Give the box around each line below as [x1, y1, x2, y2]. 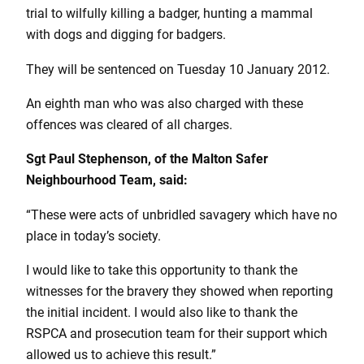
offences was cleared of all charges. [26, 116, 232, 132]
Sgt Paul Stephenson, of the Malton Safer [26, 151, 268, 167]
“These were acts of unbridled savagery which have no [26, 206, 337, 223]
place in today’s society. [26, 227, 161, 244]
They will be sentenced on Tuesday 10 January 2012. [26, 61, 330, 77]
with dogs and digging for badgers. [26, 27, 226, 43]
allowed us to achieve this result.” [26, 346, 216, 362]
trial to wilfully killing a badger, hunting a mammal [26, 6, 313, 22]
